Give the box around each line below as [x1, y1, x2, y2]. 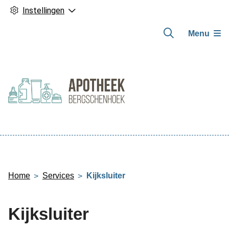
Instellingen [22, 6, 64, 15]
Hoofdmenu [8, 134, 78, 148]
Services [42, 171, 74, 180]
